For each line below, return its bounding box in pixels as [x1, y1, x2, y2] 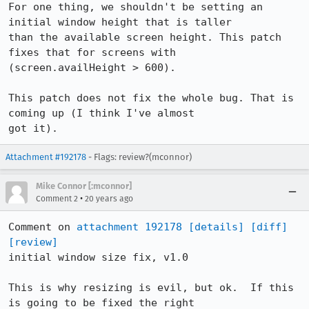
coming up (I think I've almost [8, 107, 195, 119]
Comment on [8, 221, 77, 233]
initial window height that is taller [8, 16, 232, 28]
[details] [188, 221, 244, 233]
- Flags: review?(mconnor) [86, 152, 192, 162]
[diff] [250, 221, 288, 233]
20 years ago [85, 194, 133, 203]
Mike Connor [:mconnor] [36, 181, 132, 191]
